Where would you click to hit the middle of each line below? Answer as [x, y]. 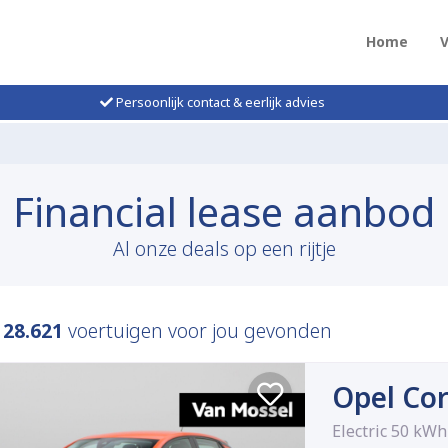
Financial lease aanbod [224, 212]
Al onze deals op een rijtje [224, 249]
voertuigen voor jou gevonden [197, 331]
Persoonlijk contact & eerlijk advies [218, 102]
